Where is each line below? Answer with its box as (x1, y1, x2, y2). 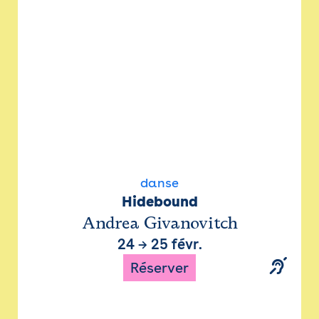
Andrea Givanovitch (81, 211, 238, 234)
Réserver (130, 259, 189, 276)
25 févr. (150, 236, 202, 253)
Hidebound (121, 193, 198, 210)
